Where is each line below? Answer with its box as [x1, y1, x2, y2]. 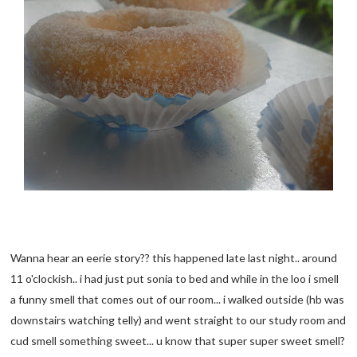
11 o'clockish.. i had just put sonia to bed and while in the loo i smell [10, 272, 339, 286]
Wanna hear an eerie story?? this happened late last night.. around [10, 251, 338, 265]
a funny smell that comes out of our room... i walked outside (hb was [10, 292, 345, 307]
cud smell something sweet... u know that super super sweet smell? [10, 334, 346, 348]
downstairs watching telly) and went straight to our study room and [10, 313, 347, 328]
